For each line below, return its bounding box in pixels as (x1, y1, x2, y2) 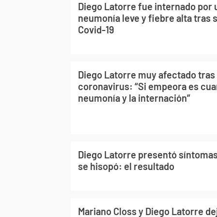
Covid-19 (78, 24, 114, 35)
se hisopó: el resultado (78, 160, 174, 172)
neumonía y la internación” (78, 92, 190, 104)
